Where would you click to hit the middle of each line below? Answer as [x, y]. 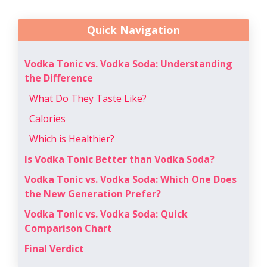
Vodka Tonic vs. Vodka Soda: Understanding [128, 63]
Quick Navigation [133, 30]
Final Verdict [54, 248]
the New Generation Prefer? [93, 193]
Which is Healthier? [72, 139]
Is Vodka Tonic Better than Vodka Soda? [119, 159]
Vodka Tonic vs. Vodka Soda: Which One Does [131, 179]
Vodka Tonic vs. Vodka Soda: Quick [106, 214]
